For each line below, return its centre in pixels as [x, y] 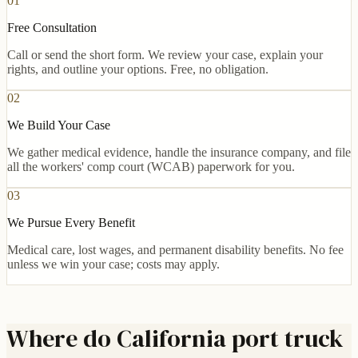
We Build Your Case [59, 125]
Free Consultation [52, 27]
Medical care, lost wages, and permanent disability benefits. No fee [175, 249]
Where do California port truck [175, 338]
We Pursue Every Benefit [71, 222]
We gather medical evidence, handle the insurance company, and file [179, 152]
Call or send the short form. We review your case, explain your [165, 54]
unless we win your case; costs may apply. [113, 264]
